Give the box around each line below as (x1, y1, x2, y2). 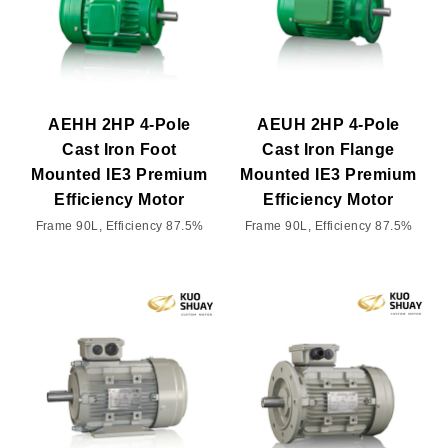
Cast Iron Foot (62, 140, 177, 158)
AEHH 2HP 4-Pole (48, 115, 191, 133)
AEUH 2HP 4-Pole (257, 115, 400, 133)
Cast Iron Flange (262, 140, 395, 158)
